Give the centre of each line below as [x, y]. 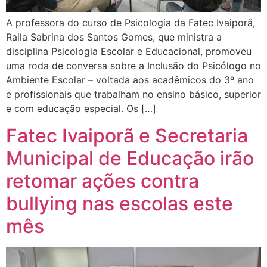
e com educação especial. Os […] [81, 109]
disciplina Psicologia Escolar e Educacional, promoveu [129, 52]
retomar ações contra [103, 181]
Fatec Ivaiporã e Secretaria [127, 135]
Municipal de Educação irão [130, 158]
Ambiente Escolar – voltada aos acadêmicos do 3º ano [130, 80]
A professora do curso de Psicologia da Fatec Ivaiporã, [131, 23]
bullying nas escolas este [119, 203]
